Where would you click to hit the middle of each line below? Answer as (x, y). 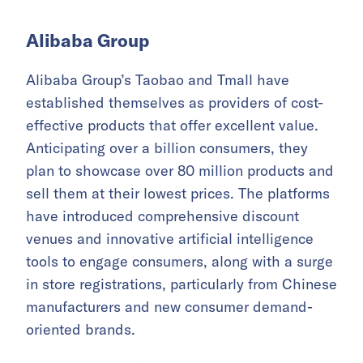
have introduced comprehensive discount (162, 216)
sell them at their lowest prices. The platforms (178, 194)
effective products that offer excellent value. (172, 126)
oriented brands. (81, 330)
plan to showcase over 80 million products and (180, 171)
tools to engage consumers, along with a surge (179, 262)
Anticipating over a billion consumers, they (167, 148)
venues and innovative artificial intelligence (170, 239)
